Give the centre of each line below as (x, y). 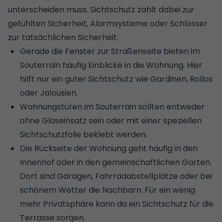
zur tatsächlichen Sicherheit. (63, 37)
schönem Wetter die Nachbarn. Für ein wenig (108, 190)
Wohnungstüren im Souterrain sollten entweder (112, 107)
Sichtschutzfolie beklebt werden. (83, 134)
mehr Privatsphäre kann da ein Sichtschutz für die (117, 204)
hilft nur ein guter (54, 79)
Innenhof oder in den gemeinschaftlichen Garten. (116, 162)
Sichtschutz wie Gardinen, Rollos (150, 79)
